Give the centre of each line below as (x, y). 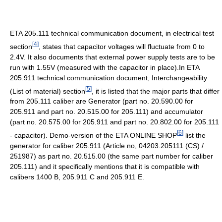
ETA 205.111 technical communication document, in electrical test (112, 33)
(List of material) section (48, 91)
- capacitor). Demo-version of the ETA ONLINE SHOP (93, 135)
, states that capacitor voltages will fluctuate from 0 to (122, 46)
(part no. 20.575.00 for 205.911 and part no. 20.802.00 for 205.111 (114, 122)
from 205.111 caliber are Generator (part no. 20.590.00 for (102, 101)
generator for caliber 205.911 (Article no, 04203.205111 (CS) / (107, 145)
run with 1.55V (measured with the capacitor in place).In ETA (105, 67)
